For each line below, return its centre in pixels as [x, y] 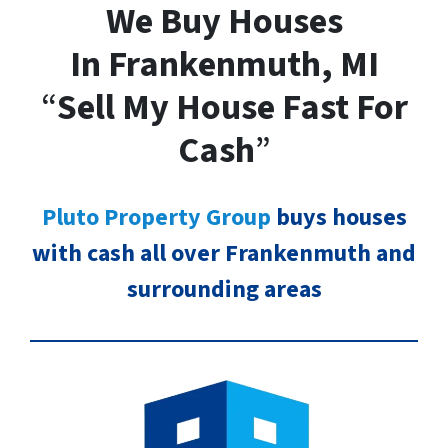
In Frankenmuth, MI [224, 64]
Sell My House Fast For [232, 107]
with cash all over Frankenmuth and [224, 253]
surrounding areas [224, 289]
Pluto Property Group [156, 217]
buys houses [338, 217]
